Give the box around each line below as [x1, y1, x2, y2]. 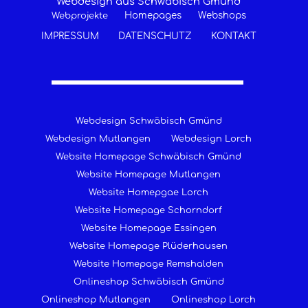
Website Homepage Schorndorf [75, 206, 222, 216]
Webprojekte [51, 11, 108, 21]
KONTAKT [210, 31, 256, 42]
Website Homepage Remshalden [74, 259, 223, 269]
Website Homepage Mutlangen [76, 170, 221, 180]
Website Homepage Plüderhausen [69, 241, 228, 252]
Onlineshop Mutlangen [41, 295, 151, 305]
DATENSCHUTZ [118, 31, 192, 42]
